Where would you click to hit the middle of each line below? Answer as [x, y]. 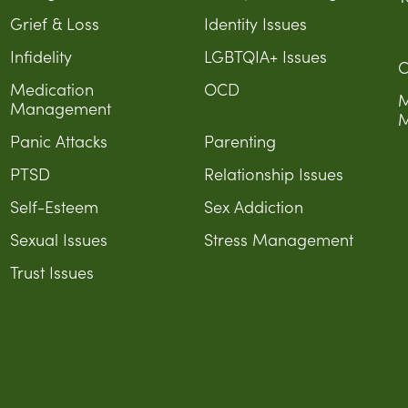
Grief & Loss [54, 23]
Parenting [240, 141]
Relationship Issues [273, 173]
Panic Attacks [58, 141]
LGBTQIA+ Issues [265, 56]
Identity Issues [255, 23]
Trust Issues [51, 272]
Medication [51, 89]
